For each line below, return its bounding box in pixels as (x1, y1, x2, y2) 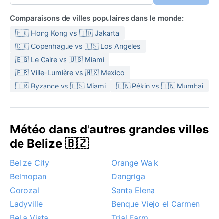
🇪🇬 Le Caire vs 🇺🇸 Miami (15, 55, 104, 64)
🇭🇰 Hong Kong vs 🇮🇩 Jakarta (15, 28, 119, 37)
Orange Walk (111, 157, 158, 168)
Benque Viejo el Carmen (111, 198, 200, 209)
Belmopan (10, 171, 46, 181)
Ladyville (10, 198, 43, 209)
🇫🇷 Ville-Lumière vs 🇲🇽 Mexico (15, 68, 125, 77)
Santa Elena (111, 185, 155, 195)
